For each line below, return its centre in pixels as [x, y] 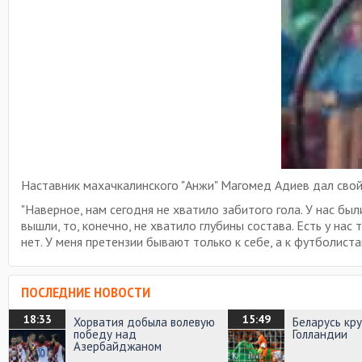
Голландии [320, 334]
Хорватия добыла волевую [144, 322]
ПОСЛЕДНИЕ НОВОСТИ [86, 292]
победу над [105, 334]
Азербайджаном [118, 346]
